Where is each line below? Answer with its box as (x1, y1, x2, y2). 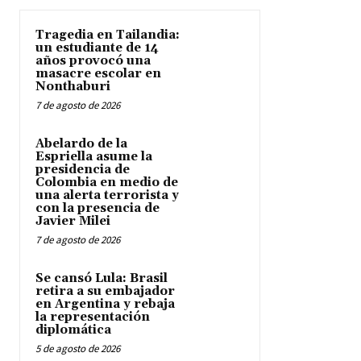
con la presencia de (35, 201, 160, 217)
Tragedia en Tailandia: (35, 27, 180, 44)
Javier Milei (35, 214, 110, 230)
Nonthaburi (35, 79, 110, 95)
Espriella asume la (35, 149, 152, 165)
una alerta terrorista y (35, 188, 179, 204)
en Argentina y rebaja (35, 297, 175, 313)
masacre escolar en (35, 66, 161, 82)
